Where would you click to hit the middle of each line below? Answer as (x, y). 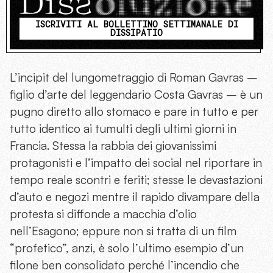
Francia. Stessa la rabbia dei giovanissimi (113, 146)
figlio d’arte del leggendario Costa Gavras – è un (136, 95)
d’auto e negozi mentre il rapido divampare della (135, 197)
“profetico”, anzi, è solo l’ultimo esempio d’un (127, 248)
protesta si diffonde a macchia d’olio (103, 214)
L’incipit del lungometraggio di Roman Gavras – (134, 78)
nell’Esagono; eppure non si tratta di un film (123, 231)
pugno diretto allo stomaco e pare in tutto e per (134, 112)
